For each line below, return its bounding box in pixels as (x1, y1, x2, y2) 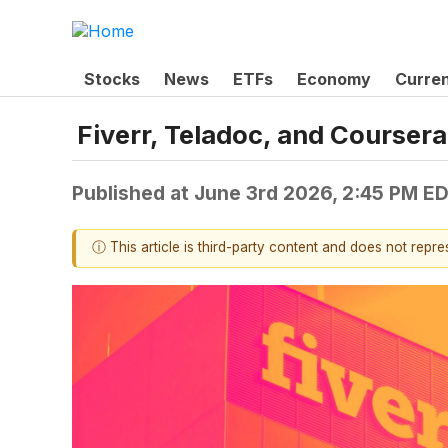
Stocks (84, 68, 140, 89)
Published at (72, 181, 194, 206)
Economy (297, 68, 371, 89)
